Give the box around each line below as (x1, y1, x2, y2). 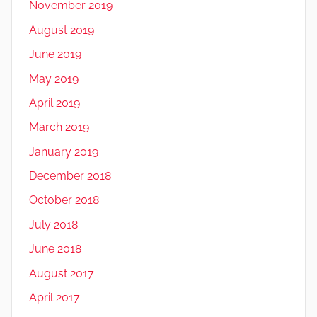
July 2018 (29, 217, 78, 231)
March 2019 (29, 120, 89, 134)
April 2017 (29, 290, 80, 304)
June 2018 (29, 242, 81, 256)
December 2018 (29, 169, 111, 183)
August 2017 (29, 266, 94, 280)
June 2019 (29, 47, 81, 62)
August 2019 (29, 23, 94, 37)
